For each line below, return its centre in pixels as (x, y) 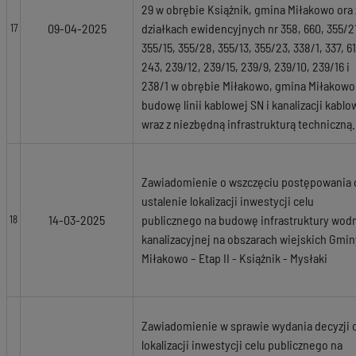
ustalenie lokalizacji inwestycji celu (228, 201)
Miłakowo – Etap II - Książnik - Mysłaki (234, 258)
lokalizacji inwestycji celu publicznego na (242, 344)
